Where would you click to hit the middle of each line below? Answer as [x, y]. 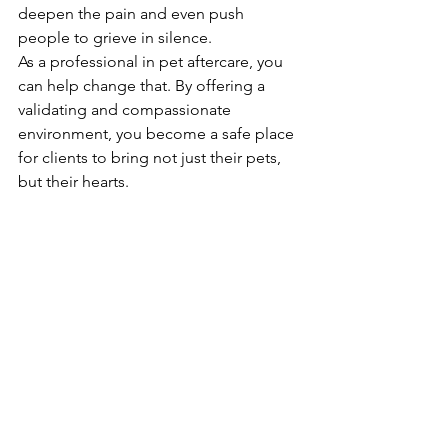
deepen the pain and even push [133, 14]
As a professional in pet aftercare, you [152, 62]
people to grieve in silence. [115, 38]
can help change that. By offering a [143, 86]
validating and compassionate [126, 110]
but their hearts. [73, 182]
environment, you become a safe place [158, 134]
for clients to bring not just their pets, [151, 158]
